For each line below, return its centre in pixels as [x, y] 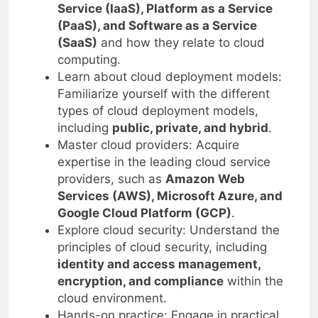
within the [253, 281]
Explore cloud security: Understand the [168, 230]
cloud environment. [112, 298]
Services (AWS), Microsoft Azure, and [170, 196]
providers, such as [111, 179]
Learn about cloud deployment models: [169, 76]
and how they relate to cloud [181, 42]
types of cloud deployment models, [158, 110]
